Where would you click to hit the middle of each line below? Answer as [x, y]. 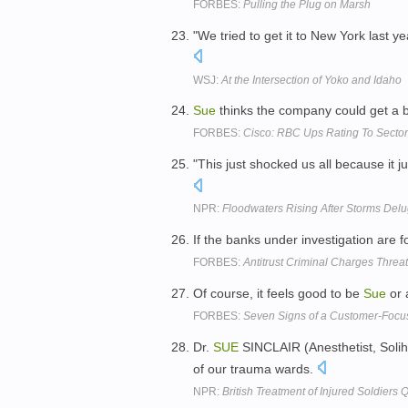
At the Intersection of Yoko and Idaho [311, 80]
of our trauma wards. [255, 368]
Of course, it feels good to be [278, 293]
